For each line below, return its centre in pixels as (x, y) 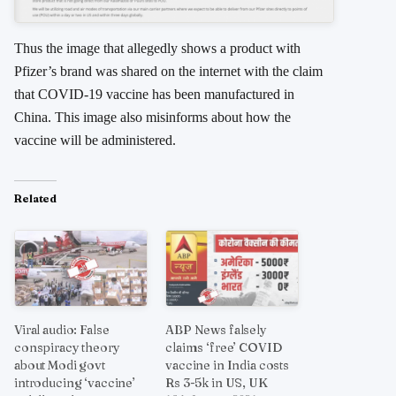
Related (36, 198)
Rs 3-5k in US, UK (217, 382)
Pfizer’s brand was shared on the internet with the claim (168, 71)
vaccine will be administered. (95, 140)
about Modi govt (60, 365)
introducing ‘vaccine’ (75, 382)
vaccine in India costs (228, 365)
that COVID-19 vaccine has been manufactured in (154, 94)
